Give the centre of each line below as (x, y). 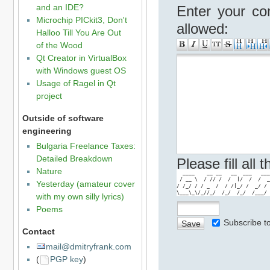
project (49, 96)
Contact (38, 231)
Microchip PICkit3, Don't (81, 20)
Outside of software (63, 118)
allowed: (202, 29)
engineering (47, 130)
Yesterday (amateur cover (85, 184)
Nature (49, 171)
